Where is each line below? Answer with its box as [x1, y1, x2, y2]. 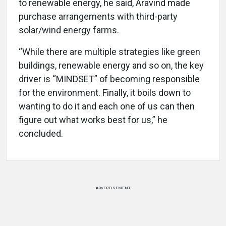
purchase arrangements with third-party [19, 11, 178, 22]
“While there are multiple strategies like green [19, 46, 200, 58]
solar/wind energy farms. [19, 25, 121, 36]
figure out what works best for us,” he [19, 115, 167, 126]
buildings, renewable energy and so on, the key [19, 60, 204, 71]
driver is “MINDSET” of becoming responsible [19, 74, 200, 85]
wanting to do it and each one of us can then [19, 101, 195, 112]
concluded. [19, 128, 65, 139]
